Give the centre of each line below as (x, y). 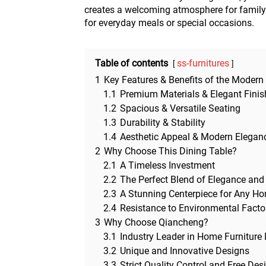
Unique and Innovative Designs (185, 251)
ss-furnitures (203, 63)
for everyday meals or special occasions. (169, 23)
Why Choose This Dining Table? (170, 151)
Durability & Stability (163, 123)
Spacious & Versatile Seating (180, 108)
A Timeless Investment (167, 165)
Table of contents (132, 63)
